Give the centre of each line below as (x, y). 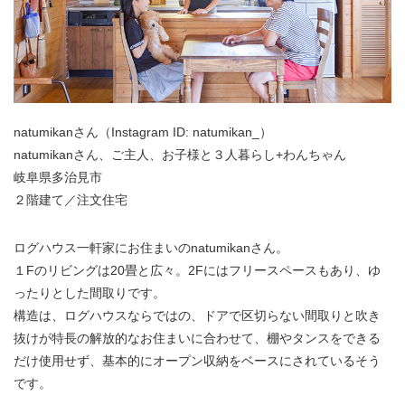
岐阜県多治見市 (58, 177)
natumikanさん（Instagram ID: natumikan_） (143, 132)
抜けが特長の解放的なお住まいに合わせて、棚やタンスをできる (197, 338)
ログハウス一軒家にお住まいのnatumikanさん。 (151, 247)
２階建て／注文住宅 (71, 199)
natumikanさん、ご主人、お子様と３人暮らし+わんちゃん (180, 154)
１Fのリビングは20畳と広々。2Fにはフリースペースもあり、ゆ (197, 270)
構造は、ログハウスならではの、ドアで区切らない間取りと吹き (197, 315)
